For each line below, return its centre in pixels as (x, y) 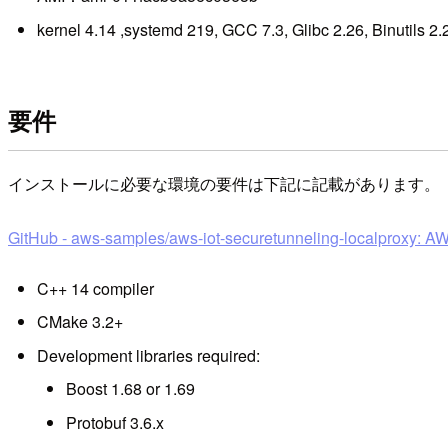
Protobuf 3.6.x (114, 422)
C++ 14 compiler (95, 289)
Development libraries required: (148, 355)
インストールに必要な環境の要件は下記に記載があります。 (224, 183)
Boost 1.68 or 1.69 (130, 389)
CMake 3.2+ (79, 322)
